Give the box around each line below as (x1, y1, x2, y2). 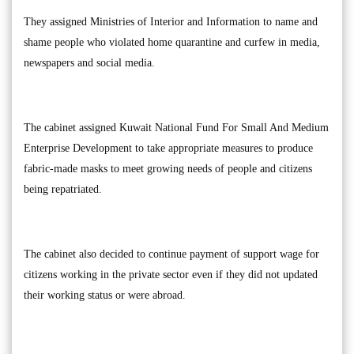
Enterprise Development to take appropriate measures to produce (24, 142, 313, 154)
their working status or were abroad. (24, 289, 186, 301)
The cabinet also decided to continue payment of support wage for (24, 248, 319, 260)
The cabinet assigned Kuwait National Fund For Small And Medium (24, 122, 329, 134)
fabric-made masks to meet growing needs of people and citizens (24, 163, 312, 175)
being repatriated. (24, 183, 102, 195)
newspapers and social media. (24, 57, 155, 69)
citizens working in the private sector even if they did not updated (24, 269, 318, 281)
